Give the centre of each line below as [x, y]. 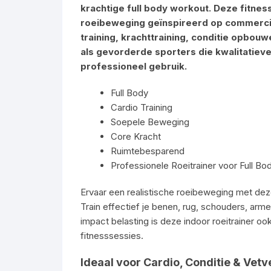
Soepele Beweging [150, 122]
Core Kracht [136, 136]
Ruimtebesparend [148, 151]
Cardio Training [142, 107]
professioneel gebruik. [134, 66]
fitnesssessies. [112, 236]
